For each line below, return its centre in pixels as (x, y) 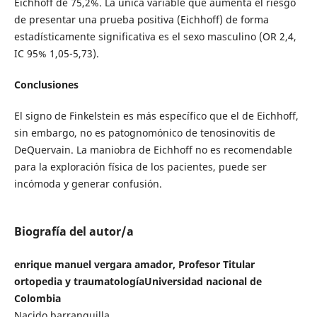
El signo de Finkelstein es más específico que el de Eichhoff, (156, 116)
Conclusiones (46, 85)
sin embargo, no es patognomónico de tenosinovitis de (144, 133)
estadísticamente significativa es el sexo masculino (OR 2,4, (155, 37)
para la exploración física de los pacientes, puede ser (140, 167)
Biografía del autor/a (74, 232)
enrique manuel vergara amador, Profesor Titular (134, 265)
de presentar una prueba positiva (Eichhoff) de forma (141, 20)
